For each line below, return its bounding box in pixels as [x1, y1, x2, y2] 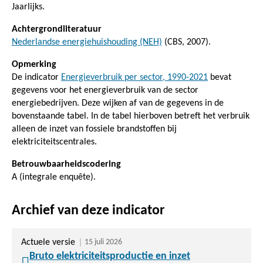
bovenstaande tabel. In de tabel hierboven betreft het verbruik [12, 111, 249, 121]
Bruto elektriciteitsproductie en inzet [29, 250, 190, 262]
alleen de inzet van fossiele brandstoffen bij [12, 124, 177, 134]
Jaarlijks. [12, 2, 45, 12]
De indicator [12, 72, 61, 82]
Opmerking [12, 59, 56, 69]
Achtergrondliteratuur [12, 24, 102, 34]
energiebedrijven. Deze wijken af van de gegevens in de [12, 98, 224, 108]
